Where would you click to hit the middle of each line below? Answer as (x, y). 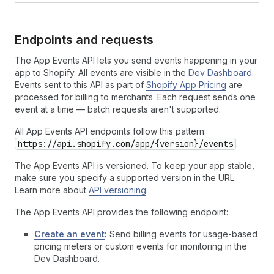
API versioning (117, 190)
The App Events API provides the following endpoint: (121, 212)
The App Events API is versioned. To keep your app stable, (135, 165)
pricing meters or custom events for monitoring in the (141, 246)
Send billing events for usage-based (182, 234)
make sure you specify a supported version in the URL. (125, 178)
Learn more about (52, 190)
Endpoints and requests (84, 40)
